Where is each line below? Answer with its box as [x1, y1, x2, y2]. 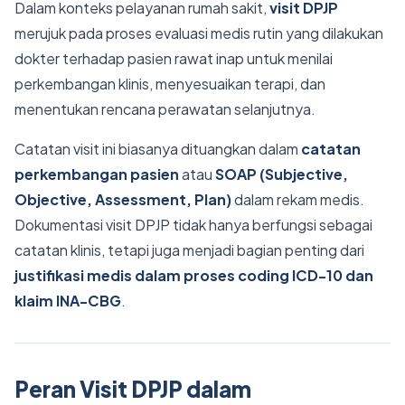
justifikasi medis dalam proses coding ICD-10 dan [14, 266, 373, 285]
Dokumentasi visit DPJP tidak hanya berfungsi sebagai [14, 215, 372, 234]
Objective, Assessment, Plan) [14, 190, 231, 209]
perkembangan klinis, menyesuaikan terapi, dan [14, 74, 325, 93]
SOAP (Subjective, [215, 165, 348, 184]
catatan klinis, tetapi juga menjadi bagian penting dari [14, 240, 364, 259]
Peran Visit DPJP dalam [14, 375, 251, 402]
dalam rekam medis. [231, 190, 364, 209]
